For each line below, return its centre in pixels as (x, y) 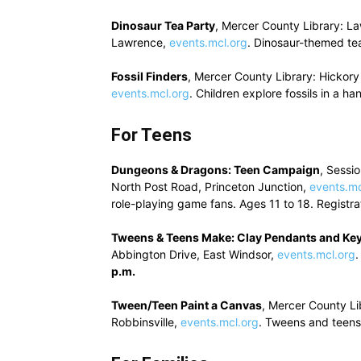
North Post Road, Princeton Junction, (210, 187)
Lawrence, (140, 42)
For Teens (151, 135)
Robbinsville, (146, 322)
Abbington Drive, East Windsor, (194, 254)
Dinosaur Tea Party (163, 25)
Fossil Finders (149, 76)
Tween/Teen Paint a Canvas (187, 305)
